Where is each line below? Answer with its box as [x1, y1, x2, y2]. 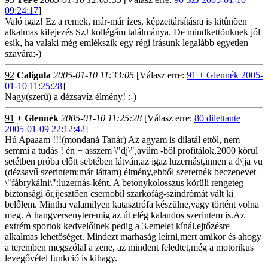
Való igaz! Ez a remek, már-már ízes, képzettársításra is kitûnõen [5, 16, 247, 26]
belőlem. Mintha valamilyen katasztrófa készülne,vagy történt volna [5, 199, 259, 209]
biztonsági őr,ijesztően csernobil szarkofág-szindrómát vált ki [5, 188, 233, 199]
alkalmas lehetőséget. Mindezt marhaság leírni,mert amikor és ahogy [5, 232, 261, 242]
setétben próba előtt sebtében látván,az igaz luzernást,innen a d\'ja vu [5, 156, 263, 166]
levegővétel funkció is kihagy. [5, 253, 117, 263]
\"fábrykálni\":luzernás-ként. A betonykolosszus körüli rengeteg [5, 178, 243, 188]
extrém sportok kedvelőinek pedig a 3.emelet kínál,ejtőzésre [5, 221, 230, 231]
